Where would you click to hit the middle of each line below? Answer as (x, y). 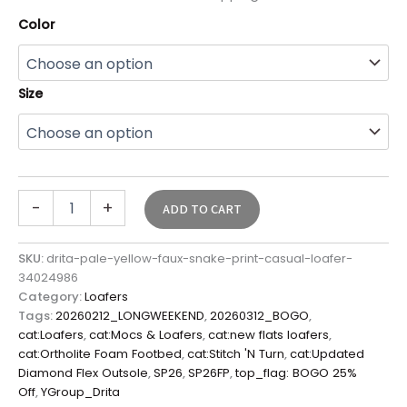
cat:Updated (327, 354)
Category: (51, 297)
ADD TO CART (202, 210)
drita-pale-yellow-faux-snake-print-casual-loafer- (199, 259)
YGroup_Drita (80, 392)
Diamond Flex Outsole (83, 373)
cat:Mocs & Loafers (146, 335)
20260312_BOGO (259, 316)
